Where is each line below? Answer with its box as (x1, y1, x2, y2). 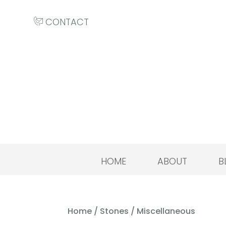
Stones (100, 205, 129, 217)
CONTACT (43, 16, 89, 28)
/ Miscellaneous (129, 205, 196, 217)
